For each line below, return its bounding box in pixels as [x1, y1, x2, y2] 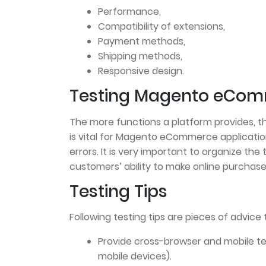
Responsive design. [98, 64, 184, 78]
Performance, [98, 5, 161, 19]
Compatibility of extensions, [98, 20, 225, 34]
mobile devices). [98, 249, 172, 264]
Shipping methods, [98, 49, 182, 64]
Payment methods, [98, 34, 185, 49]
